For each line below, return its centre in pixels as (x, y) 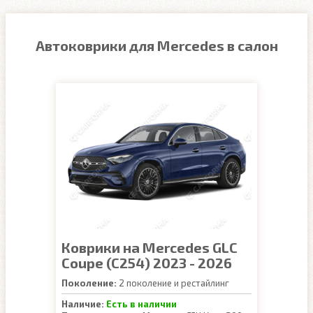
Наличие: (83, 304)
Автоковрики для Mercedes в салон (156, 45)
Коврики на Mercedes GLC (150, 247)
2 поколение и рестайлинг (173, 283)
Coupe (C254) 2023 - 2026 (147, 263)
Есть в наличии (141, 304)
